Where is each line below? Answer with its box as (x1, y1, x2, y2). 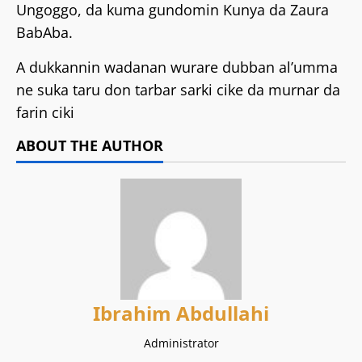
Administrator (143, 335, 219, 351)
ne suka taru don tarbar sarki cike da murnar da (16, 80, 340, 99)
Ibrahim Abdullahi (93, 300, 269, 326)
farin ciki (16, 103, 74, 122)
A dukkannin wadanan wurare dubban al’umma (16, 57, 338, 77)
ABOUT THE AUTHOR (16, 136, 163, 155)
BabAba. (16, 23, 73, 42)
